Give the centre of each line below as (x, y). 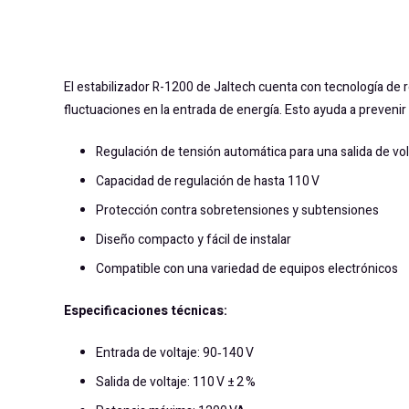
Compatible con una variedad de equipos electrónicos (247, 269)
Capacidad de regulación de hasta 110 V (208, 182)
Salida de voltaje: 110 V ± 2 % (176, 383)
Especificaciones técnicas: (146, 311)
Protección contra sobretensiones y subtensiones (237, 211)
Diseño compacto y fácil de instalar (194, 240)
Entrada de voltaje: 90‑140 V (175, 353)
